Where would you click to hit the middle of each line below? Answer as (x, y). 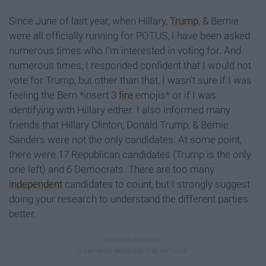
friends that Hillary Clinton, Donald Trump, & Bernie (119, 125)
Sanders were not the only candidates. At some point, (125, 140)
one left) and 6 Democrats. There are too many (112, 170)
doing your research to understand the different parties (129, 199)
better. (23, 214)
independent (36, 184)
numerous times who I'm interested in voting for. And (125, 51)
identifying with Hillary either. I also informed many (120, 110)
